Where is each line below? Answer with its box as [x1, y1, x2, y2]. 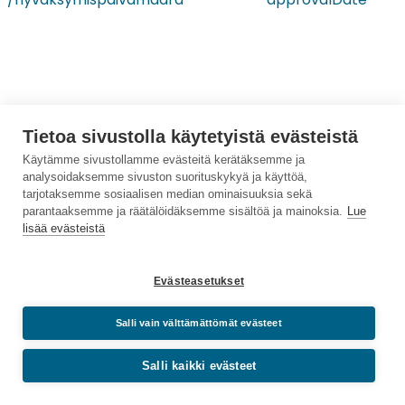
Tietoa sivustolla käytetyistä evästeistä [23, 127, 358, 146]
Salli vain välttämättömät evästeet [116, 317, 282, 328]
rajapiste [7, 352, 70, 373]
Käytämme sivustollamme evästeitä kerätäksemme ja [23, 153, 305, 166]
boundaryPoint [267, 352, 372, 373]
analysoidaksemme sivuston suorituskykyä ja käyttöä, [23, 170, 307, 184]
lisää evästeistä [23, 221, 105, 235]
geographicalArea [267, 235, 396, 257]
